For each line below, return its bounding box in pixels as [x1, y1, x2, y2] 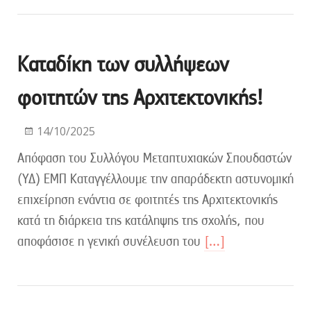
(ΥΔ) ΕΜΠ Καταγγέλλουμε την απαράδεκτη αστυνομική [17, 170, 294, 187]
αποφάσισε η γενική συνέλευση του [17, 233, 204, 249]
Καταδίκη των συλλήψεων [17, 51, 228, 77]
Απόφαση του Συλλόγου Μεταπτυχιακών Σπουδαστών [17, 149, 292, 166]
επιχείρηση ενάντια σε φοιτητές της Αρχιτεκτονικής [17, 191, 278, 208]
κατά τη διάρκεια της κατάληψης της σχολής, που [17, 212, 264, 228]
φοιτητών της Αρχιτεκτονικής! [17, 84, 263, 110]
